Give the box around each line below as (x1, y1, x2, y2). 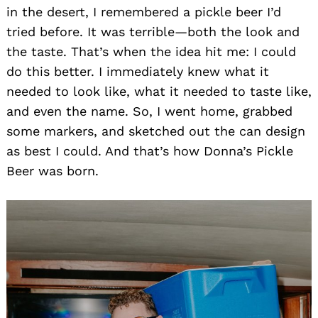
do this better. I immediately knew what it (6, 63, 269, 79)
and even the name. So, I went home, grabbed (6, 103, 292, 119)
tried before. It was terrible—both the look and (6, 23, 300, 39)
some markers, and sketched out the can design (6, 123, 305, 138)
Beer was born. (6, 163, 99, 178)
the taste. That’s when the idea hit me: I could (6, 43, 296, 59)
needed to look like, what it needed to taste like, (6, 83, 312, 99)
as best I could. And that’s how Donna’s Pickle (6, 143, 293, 158)
